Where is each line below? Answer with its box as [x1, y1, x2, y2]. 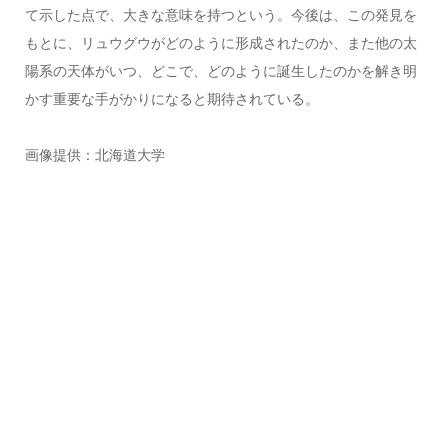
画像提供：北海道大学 [24, 147, 165, 164]
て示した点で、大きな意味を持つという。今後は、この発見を [24, 7, 417, 24]
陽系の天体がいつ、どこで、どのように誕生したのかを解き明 [24, 63, 417, 80]
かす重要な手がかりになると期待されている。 [24, 91, 319, 108]
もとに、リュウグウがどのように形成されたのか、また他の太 [24, 35, 417, 52]
